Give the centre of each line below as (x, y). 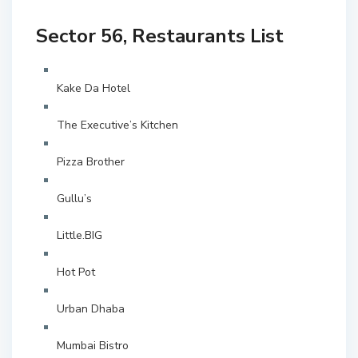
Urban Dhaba (91, 309)
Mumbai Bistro (93, 346)
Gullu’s (75, 199)
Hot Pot (76, 272)
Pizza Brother (91, 162)
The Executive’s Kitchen (118, 125)
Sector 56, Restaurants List (160, 36)
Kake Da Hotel (94, 89)
